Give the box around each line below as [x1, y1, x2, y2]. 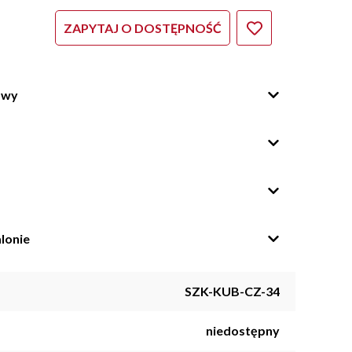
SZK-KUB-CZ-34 [185, 284, 280, 299]
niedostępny [206, 323, 280, 339]
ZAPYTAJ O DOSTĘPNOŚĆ [64, 20, 222, 35]
